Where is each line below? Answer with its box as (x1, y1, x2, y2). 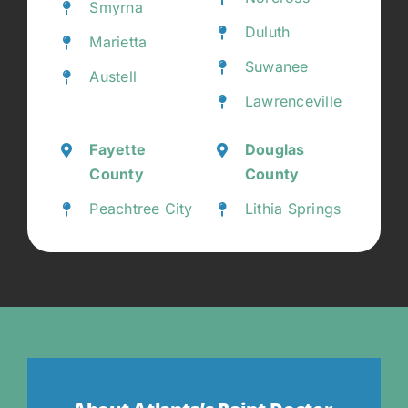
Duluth (244, 23, 291, 42)
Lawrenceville (244, 92, 342, 111)
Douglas (244, 140, 305, 159)
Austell (89, 67, 138, 87)
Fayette (89, 140, 147, 159)
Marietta (89, 33, 148, 52)
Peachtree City (89, 199, 193, 219)
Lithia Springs (244, 199, 342, 219)
